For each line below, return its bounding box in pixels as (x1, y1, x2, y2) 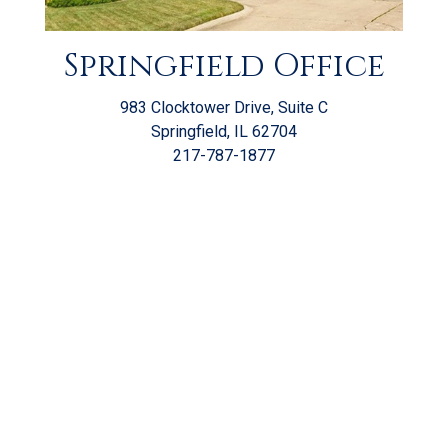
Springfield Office (63, 44, 385, 88)
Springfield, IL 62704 (151, 121, 297, 141)
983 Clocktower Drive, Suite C (120, 97, 328, 117)
